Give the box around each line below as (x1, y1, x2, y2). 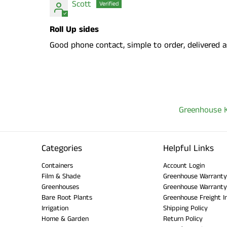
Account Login (163, 160, 205, 171)
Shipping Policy (163, 203, 208, 213)
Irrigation (42, 203, 68, 213)
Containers (42, 160, 73, 171)
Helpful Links (163, 141, 214, 155)
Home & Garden (42, 213, 89, 224)
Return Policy (163, 213, 203, 224)
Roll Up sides (50, 23, 99, 35)
